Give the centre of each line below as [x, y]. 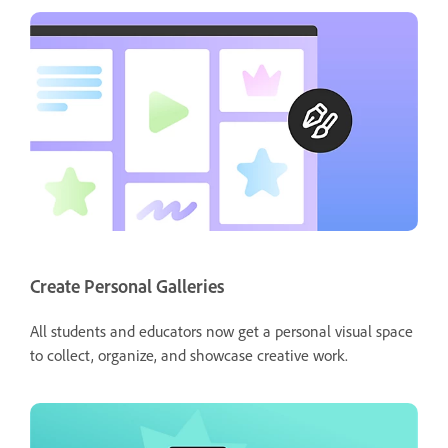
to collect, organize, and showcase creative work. [189, 355]
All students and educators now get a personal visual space [221, 331]
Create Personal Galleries [127, 286]
